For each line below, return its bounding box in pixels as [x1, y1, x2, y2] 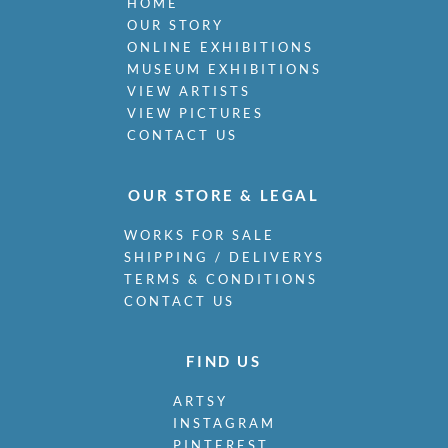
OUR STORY [126, 17, 224, 34]
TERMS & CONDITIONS [123, 271, 318, 288]
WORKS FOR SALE [123, 227, 275, 244]
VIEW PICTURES [126, 105, 264, 122]
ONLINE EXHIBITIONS [126, 39, 314, 56]
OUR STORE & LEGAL [128, 186, 320, 205]
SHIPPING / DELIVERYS [123, 249, 325, 266]
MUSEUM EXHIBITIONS [126, 61, 322, 78]
